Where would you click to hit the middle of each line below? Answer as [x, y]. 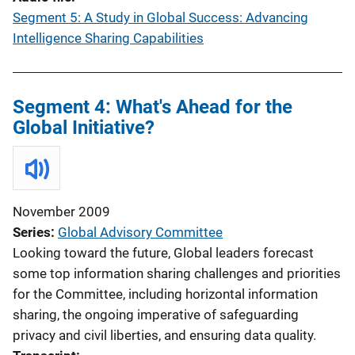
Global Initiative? [84, 128]
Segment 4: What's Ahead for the [153, 107]
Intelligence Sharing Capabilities [108, 38]
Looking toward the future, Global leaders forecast [163, 253]
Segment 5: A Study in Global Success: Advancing [160, 17]
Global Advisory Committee [140, 232]
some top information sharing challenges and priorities [177, 273]
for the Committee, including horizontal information [165, 294]
